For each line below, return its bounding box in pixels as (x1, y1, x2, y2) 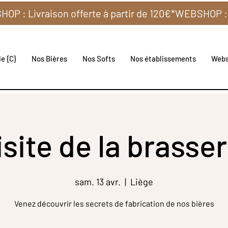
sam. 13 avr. (75, 176, 121, 188)
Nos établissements (130, 54, 196, 63)
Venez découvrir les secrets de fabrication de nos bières (14, 198, 214, 209)
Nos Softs (82, 54, 116, 63)
